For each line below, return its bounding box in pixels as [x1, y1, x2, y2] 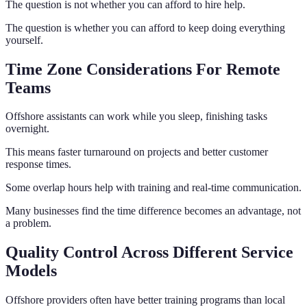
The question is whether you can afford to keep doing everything [5, 21, 285, 34]
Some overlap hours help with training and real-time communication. [5, 182, 302, 194]
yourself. [5, 34, 43, 46]
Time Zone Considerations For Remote [5, 60, 280, 78]
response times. [5, 158, 71, 171]
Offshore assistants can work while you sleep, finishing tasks [5, 110, 267, 123]
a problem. [5, 217, 51, 230]
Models [5, 262, 57, 280]
